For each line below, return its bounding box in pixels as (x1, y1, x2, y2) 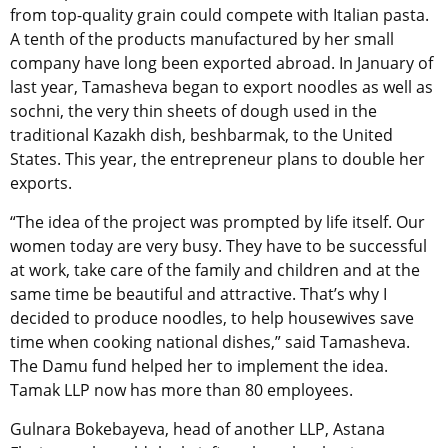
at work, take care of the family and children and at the (10, 259, 420, 282)
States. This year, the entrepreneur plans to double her (10, 148, 425, 171)
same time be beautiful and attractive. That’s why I (10, 283, 387, 306)
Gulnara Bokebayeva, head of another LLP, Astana (10, 418, 385, 441)
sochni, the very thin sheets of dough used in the (10, 100, 377, 123)
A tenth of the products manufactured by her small (10, 28, 394, 51)
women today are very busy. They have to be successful (10, 235, 427, 258)
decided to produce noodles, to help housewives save (10, 307, 414, 330)
